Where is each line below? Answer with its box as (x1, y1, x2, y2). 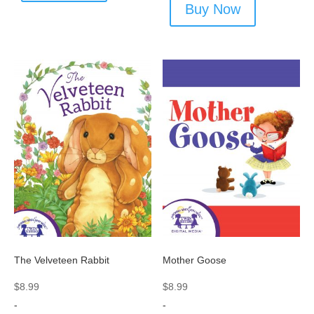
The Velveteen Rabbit (14, 254, 109, 266)
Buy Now (185, 1, 241, 18)
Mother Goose (163, 254, 227, 266)
